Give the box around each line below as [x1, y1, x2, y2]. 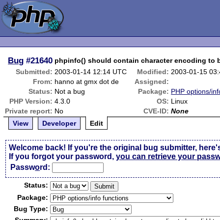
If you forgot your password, [9, 152, 116, 161]
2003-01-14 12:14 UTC [55, 68, 127, 76]
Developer [42, 119, 77, 127]
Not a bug [55, 87, 85, 95]
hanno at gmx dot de [55, 78, 119, 85]
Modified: [137, 68, 169, 76]
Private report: [5, 107, 53, 115]
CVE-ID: [143, 107, 169, 115]
